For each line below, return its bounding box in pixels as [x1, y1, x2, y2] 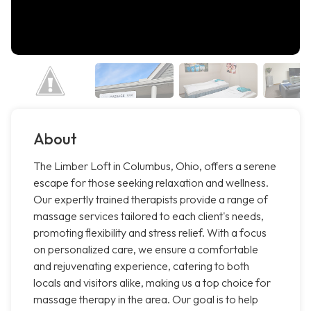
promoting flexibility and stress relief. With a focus [33, 226, 267, 240]
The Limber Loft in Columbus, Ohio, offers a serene [33, 159, 276, 174]
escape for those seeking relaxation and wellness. [33, 176, 269, 190]
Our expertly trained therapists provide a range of [33, 192, 268, 207]
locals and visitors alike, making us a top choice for [33, 276, 271, 290]
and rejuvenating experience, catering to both [33, 259, 249, 274]
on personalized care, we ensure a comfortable [33, 242, 258, 257]
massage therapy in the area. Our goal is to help [33, 292, 258, 307]
